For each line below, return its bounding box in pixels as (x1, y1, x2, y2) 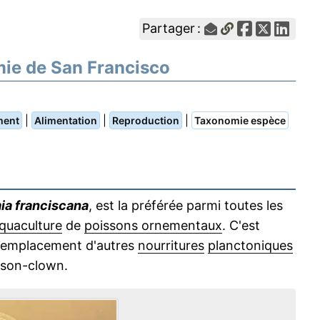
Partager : (142, 21, 205, 36)
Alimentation (34, 114, 97, 126)
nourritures (138, 238, 204, 253)
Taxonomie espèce (194, 114, 286, 126)
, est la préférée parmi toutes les (89, 198, 283, 213)
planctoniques (208, 238, 293, 253)
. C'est (222, 218, 260, 233)
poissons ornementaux (84, 218, 222, 233)
